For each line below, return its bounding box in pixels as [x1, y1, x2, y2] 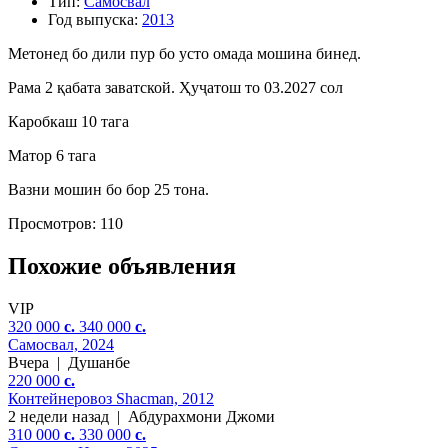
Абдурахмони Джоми [128, 407, 275, 425]
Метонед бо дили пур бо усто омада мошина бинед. [8, 44, 361, 62]
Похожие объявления [8, 252, 236, 279]
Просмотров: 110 [8, 214, 123, 232]
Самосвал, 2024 [8, 335, 114, 353]
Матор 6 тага [8, 146, 96, 164]
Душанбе [68, 353, 130, 371]
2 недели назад [8, 407, 109, 425]
